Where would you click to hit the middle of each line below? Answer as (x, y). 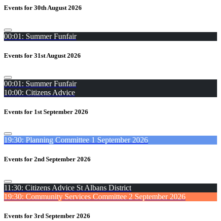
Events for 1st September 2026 (46, 112)
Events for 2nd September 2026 (47, 159)
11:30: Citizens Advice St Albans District (68, 187)
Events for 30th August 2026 (43, 8)
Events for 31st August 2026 (42, 55)
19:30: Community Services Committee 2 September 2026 (95, 196)
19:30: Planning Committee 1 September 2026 (76, 140)
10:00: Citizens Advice (39, 92)
